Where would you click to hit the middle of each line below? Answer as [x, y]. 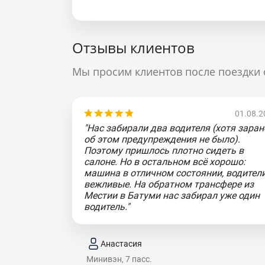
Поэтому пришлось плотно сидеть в [164, 151]
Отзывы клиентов [133, 48]
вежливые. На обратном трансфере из [169, 184]
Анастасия [121, 243]
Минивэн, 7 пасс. [119, 259]
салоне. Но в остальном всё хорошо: [165, 162]
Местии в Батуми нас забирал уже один [172, 195]
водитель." [107, 207]
